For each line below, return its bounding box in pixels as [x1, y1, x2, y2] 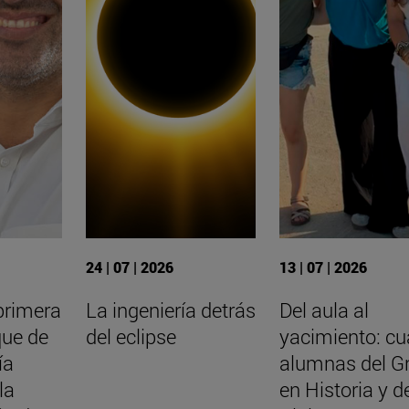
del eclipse [85, 322, 176, 350]
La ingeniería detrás [85, 296, 256, 323]
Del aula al [278, 296, 369, 323]
